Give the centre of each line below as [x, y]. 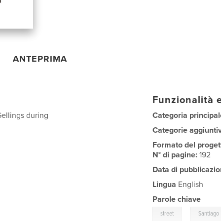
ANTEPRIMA [40, 58]
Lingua [165, 184]
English [190, 184]
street [167, 214]
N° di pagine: [176, 155]
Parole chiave [177, 199]
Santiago [209, 214]
